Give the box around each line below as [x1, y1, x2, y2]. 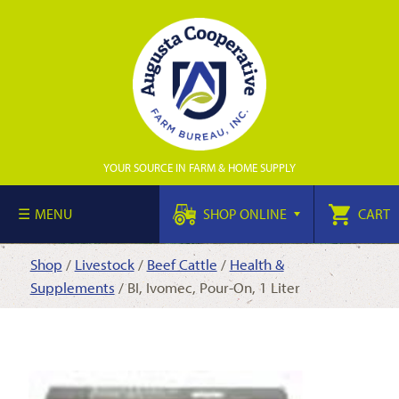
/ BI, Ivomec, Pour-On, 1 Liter [114, 278, 300, 297]
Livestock [74, 255, 134, 273]
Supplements [29, 278, 115, 297]
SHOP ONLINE [200, 205, 289, 223]
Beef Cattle [146, 255, 217, 273]
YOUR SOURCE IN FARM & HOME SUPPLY [103, 160, 296, 175]
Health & [229, 255, 284, 273]
